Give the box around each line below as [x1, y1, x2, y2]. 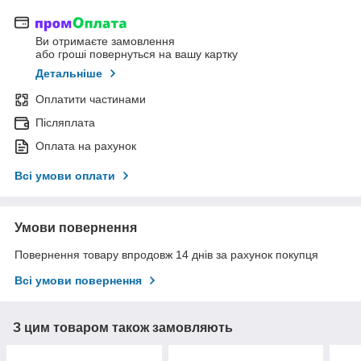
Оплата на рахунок [35, 139, 136, 153]
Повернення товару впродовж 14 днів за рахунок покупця [15, 248, 318, 262]
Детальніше [35, 67, 102, 81]
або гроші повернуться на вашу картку [35, 48, 238, 61]
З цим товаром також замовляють [13, 321, 233, 335]
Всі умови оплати [15, 169, 115, 183]
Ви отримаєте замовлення [35, 35, 175, 48]
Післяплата [35, 116, 95, 130]
